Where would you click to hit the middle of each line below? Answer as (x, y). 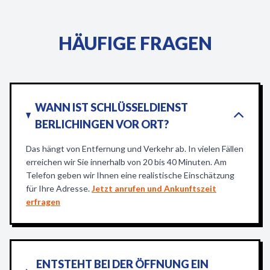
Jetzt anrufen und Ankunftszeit (154, 188)
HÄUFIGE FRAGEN (135, 43)
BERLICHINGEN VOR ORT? (102, 124)
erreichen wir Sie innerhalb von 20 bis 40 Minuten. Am (126, 162)
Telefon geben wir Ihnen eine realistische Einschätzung (130, 175)
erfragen (43, 202)
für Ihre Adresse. (59, 188)
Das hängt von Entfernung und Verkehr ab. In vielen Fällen (135, 149)
